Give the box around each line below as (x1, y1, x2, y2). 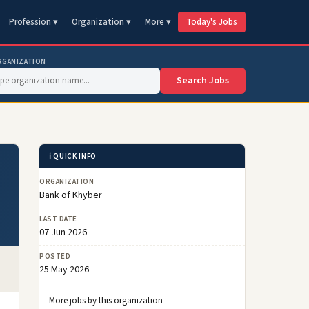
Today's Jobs (186, 16, 237, 28)
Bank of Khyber (39, 188, 102, 202)
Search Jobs (177, 74, 229, 88)
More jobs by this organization (49, 295, 163, 307)
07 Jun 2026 (39, 226, 87, 239)
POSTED (39, 251, 71, 261)
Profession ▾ (9, 16, 58, 28)
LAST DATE (39, 214, 77, 224)
